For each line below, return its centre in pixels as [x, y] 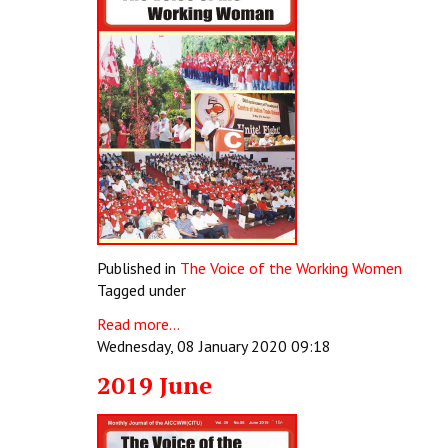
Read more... [138, 324]
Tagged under [141, 290]
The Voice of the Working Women [291, 268]
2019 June [154, 385]
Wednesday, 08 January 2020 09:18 [214, 346]
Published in [136, 268]
